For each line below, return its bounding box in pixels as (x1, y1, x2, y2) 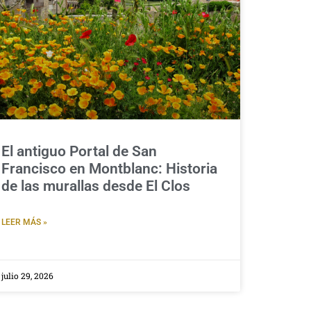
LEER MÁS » (1, 217, 47, 227)
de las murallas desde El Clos (1, 177, 190, 194)
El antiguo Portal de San (1, 142, 157, 160)
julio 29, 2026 (1, 269, 53, 281)
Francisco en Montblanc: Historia (1, 160, 217, 177)
